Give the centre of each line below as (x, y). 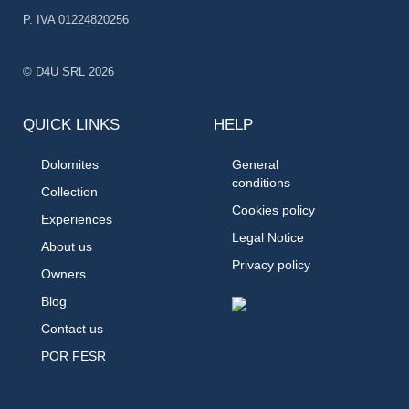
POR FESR (73, 357)
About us (67, 247)
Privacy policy (271, 265)
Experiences (77, 220)
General (255, 165)
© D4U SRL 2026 (68, 72)
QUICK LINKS (71, 125)
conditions (261, 183)
